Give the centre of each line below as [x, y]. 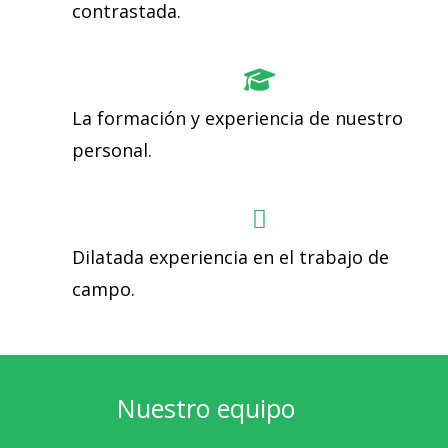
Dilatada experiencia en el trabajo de [230, 256]
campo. [103, 288]
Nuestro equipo [206, 407]
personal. [112, 149]
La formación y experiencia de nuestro [237, 117]
